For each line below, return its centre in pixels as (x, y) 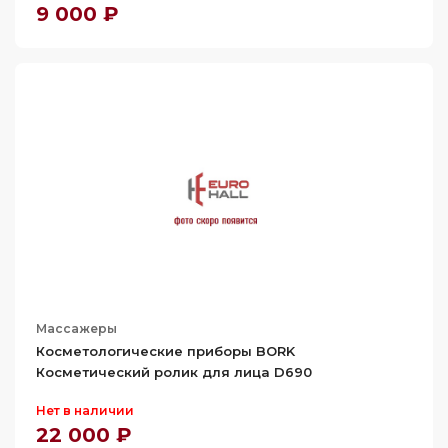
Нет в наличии (85, 410)
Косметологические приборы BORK (165, 351)
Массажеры (76, 328)
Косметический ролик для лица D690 (174, 372)
